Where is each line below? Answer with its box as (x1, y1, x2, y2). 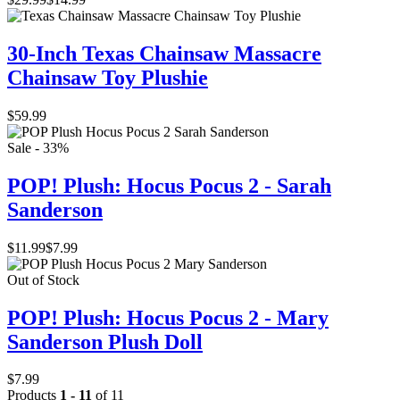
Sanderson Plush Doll (7, 329, 203, 354)
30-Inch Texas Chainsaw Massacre (7, 41, 321, 65)
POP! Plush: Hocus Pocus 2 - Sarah (7, 173, 331, 197)
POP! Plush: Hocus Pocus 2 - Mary (7, 305, 329, 329)
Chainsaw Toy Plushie (7, 65, 208, 89)
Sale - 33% (7, 139, 69, 155)
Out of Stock (7, 271, 79, 287)
